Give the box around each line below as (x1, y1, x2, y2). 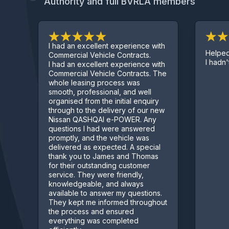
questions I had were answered (38, 124, 145, 133)
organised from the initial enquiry (38, 97, 149, 106)
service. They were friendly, (38, 170, 133, 179)
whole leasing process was (38, 78, 130, 87)
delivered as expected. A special (38, 143, 150, 152)
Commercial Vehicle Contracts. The (38, 69, 156, 78)
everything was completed (38, 216, 128, 225)
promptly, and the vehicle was (38, 133, 139, 143)
